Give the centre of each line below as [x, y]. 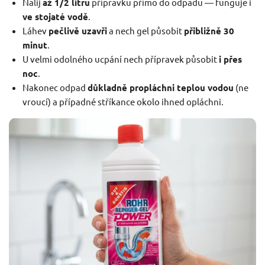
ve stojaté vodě [55, 16]
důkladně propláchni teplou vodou [160, 87]
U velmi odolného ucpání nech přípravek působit [120, 59]
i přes [230, 59]
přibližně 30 [209, 30]
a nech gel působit [145, 30]
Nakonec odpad [55, 87]
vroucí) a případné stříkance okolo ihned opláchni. [123, 101]
